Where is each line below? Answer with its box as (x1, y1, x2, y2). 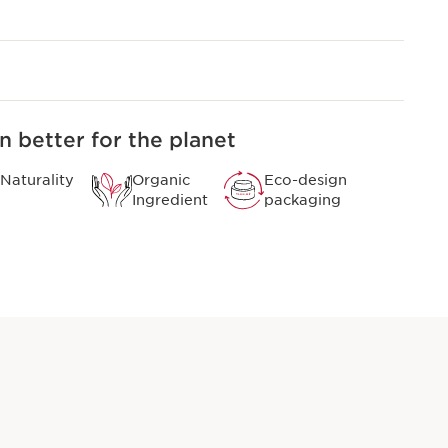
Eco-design (264, 172, 347, 188)
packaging (264, 192, 341, 208)
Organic (132, 172, 190, 188)
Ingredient (132, 192, 208, 208)
